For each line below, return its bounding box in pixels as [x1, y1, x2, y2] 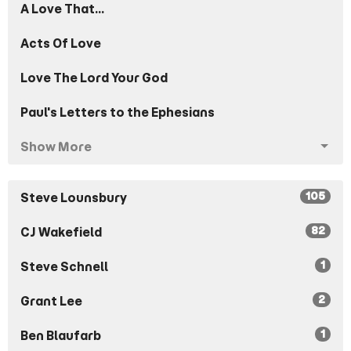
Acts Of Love [20, 35, 101, 51]
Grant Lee [20, 293, 82, 309]
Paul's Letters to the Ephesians [20, 104, 215, 120]
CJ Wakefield [20, 224, 102, 240]
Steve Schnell [20, 259, 108, 274]
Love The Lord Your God [20, 70, 168, 85]
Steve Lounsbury [20, 190, 127, 205]
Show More [20, 139, 92, 154]
